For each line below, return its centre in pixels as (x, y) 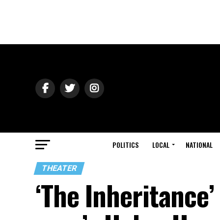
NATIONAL (199, 145)
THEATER (59, 168)
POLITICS (125, 145)
